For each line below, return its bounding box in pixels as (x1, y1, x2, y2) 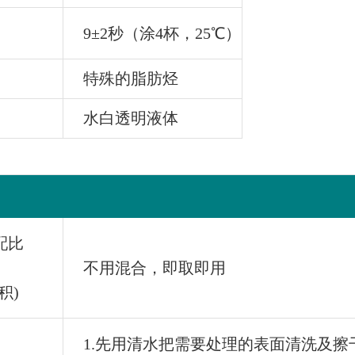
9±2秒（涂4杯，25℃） (83, 25, 241, 42)
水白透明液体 (83, 109, 178, 127)
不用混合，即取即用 (83, 259, 226, 277)
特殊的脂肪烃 (83, 70, 178, 87)
